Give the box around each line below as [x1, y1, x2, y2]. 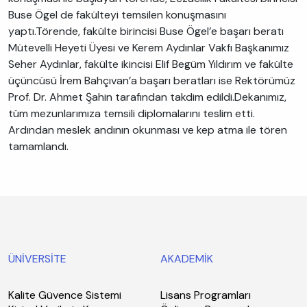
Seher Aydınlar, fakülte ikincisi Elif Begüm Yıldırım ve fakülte [8, 57, 293, 71]
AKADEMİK [160, 251, 213, 266]
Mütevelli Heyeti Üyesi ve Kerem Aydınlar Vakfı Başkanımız [8, 40, 289, 55]
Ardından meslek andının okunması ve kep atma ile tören [8, 123, 287, 137]
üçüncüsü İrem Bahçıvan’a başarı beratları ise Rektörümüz [8, 73, 295, 88]
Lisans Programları [160, 288, 251, 302]
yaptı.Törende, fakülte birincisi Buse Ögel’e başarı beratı [8, 24, 284, 38]
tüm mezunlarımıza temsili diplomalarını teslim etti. [8, 106, 255, 121]
